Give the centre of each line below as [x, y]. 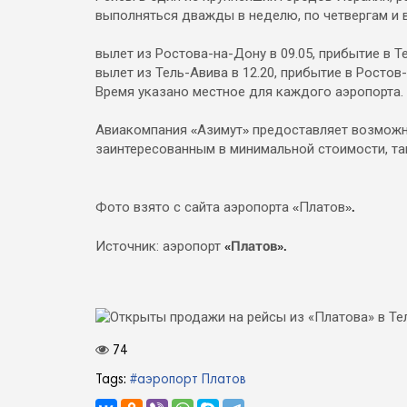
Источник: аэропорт [160, 246]
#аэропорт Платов [188, 380]
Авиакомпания [143, 130]
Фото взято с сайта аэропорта [192, 207]
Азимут [220, 130]
